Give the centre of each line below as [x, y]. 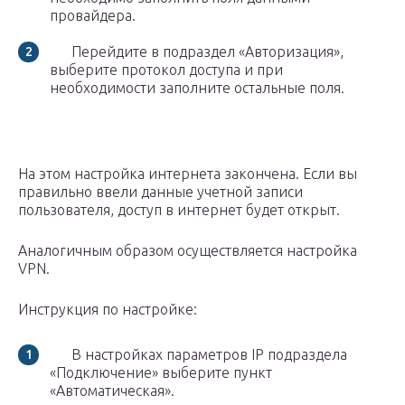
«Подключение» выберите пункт [161, 373]
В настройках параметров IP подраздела [198, 355]
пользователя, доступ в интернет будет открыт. [179, 210]
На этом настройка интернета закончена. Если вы [188, 174]
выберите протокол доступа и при [166, 70]
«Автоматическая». [112, 391]
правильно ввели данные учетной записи [160, 192]
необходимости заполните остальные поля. [197, 88]
